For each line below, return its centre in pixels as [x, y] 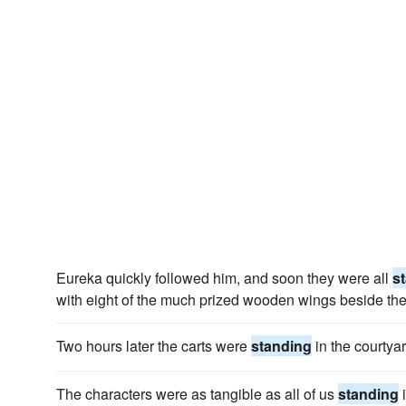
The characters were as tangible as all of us [197, 394]
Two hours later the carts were [154, 346]
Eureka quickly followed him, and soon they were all [224, 278]
